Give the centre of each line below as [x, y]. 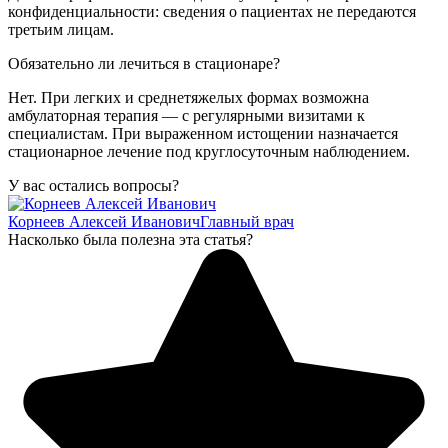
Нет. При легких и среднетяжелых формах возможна [188, 97]
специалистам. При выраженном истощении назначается [203, 133]
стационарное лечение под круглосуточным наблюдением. [209, 151]
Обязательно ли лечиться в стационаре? [144, 63]
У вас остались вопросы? [93, 185]
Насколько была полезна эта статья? [130, 239]
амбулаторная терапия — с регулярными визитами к [186, 115]
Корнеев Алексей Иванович [104, 221]
